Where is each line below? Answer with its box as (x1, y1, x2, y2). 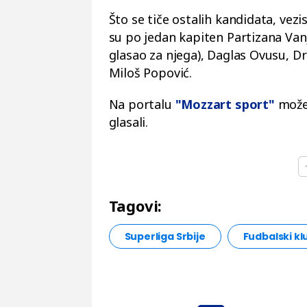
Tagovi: (108, 195, 162, 216)
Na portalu (108, 95, 175, 112)
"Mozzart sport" (175, 95, 275, 112)
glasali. (108, 113, 149, 130)
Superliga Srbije (124, 229, 206, 243)
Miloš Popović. (108, 64, 192, 81)
